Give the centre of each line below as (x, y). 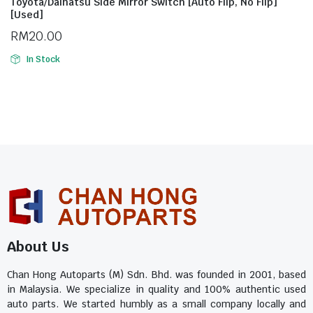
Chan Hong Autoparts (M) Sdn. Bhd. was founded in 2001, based (156, 274)
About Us (38, 246)
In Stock (43, 59)
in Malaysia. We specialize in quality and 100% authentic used (156, 289)
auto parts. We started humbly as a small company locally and (156, 304)
